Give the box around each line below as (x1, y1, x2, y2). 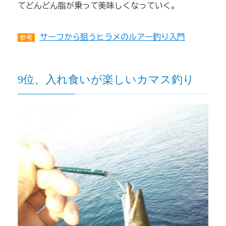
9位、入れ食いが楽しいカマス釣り (17, 73, 194, 86)
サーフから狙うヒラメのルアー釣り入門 (39, 33, 185, 41)
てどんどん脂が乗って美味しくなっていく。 (17, 2, 179, 10)
